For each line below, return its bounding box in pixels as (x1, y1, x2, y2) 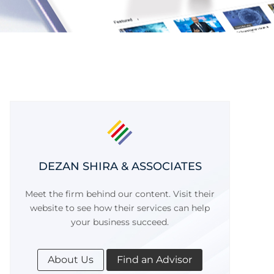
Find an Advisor (117, 254, 192, 266)
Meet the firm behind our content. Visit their (25, 188, 215, 200)
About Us (48, 254, 94, 266)
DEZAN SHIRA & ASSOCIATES (38, 160, 202, 173)
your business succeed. (71, 217, 169, 228)
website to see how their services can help (30, 202, 210, 214)
